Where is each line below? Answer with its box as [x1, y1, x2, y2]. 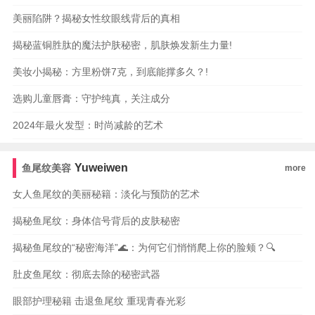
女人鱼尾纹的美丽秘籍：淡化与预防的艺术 [12, 188, 200, 200]
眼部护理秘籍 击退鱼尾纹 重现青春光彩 [12, 295, 186, 307]
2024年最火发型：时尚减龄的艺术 [12, 120, 163, 131]
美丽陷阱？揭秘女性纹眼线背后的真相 [12, 13, 180, 24]
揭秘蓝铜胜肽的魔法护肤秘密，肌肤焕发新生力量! [12, 39, 232, 51]
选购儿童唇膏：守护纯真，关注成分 [12, 93, 170, 104]
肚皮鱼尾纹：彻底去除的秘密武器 [12, 269, 160, 280]
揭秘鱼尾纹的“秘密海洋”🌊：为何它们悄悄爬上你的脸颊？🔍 [12, 242, 276, 253]
